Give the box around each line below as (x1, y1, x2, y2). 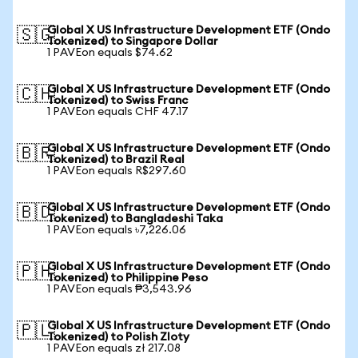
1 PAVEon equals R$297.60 (47, 165, 186, 177)
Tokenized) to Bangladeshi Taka (47, 213, 223, 225)
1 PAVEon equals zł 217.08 (47, 343, 181, 354)
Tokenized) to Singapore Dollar (47, 36, 218, 47)
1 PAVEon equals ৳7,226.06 (47, 225, 186, 236)
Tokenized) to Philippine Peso (47, 272, 208, 284)
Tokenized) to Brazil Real (47, 154, 185, 165)
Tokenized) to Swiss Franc (47, 95, 188, 106)
